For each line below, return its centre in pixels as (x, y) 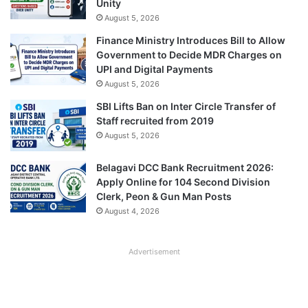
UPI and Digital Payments (155, 69)
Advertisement (154, 252)
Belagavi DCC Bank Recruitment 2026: (185, 168)
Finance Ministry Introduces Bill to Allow (191, 41)
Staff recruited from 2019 (155, 121)
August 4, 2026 (132, 211)
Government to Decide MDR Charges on (189, 55)
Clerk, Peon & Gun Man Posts (164, 197)
